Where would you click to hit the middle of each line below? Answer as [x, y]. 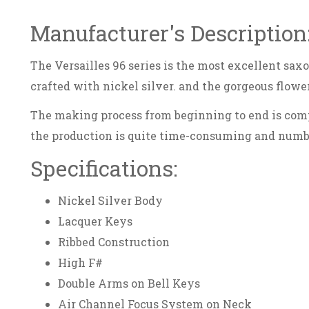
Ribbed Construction [114, 241]
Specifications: [104, 168]
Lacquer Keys [95, 221]
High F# [80, 262]
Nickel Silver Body [110, 200]
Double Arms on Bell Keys [129, 283]
